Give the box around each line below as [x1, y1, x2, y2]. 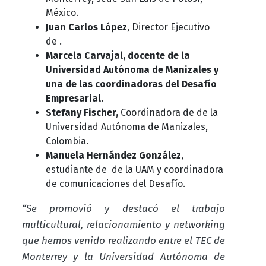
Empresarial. [45, 92, 103, 104]
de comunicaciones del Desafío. [45, 178, 185, 189]
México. [45, 7, 78, 18]
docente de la [127, 49, 190, 61]
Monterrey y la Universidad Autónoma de [21, 250, 226, 263]
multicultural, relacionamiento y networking [21, 218, 226, 231]
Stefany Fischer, [45, 106, 121, 118]
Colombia [45, 135, 86, 147]
